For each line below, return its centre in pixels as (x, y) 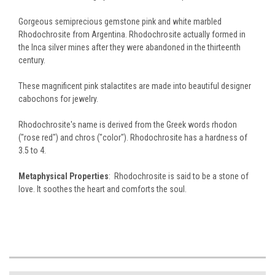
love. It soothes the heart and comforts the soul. (103, 189)
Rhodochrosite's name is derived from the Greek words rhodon (128, 124)
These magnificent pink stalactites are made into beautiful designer (135, 86)
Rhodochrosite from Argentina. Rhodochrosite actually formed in (132, 34)
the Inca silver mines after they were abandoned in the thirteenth (130, 47)
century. (32, 60)
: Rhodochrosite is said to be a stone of (179, 176)
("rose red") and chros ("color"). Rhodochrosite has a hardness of (133, 137)
